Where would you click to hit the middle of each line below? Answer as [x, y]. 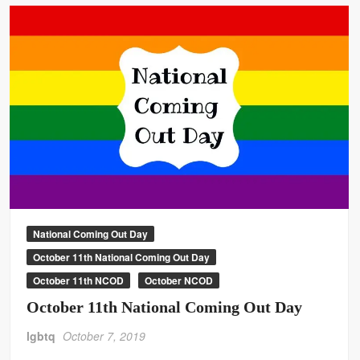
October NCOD [179, 280]
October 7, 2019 [104, 335]
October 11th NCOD [79, 280]
